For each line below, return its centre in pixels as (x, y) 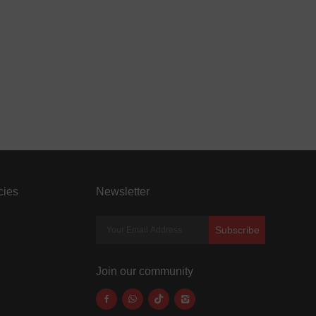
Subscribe (237, 230)
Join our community (145, 271)
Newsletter (123, 192)
